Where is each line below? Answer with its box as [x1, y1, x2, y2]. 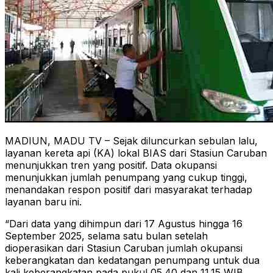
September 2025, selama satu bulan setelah [5, 230, 208, 243]
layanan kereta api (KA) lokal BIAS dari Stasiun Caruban [5, 147, 267, 160]
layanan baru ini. [5, 196, 82, 208]
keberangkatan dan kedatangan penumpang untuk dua [5, 254, 260, 267]
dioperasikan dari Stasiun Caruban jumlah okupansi [5, 242, 243, 255]
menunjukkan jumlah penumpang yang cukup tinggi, [5, 171, 247, 184]
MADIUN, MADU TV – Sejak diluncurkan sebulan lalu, [5, 135, 258, 147]
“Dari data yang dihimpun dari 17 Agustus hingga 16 [5, 218, 243, 230]
